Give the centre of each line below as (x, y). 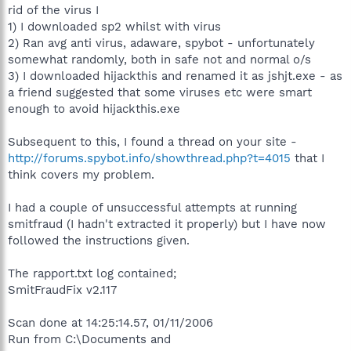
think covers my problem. (81, 175)
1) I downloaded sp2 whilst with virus (114, 27)
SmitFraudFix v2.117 (62, 290)
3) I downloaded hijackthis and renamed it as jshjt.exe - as (175, 76)
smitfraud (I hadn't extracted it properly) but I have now (167, 224)
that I (308, 158)
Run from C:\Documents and (89, 339)
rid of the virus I (53, 10)
